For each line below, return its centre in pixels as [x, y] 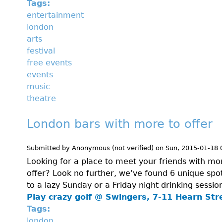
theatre [41, 98]
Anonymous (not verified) [113, 148]
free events [49, 62]
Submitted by [49, 148]
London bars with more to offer [120, 124]
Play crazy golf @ [66, 197]
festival [41, 51]
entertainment [55, 15]
